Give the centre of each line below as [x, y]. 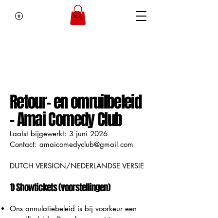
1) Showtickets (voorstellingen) [60, 187]
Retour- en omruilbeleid [76, 102]
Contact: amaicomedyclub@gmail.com [72, 144]
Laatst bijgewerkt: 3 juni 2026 [59, 133]
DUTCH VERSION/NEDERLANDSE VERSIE [77, 165]
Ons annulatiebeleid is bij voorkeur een [73, 208]
